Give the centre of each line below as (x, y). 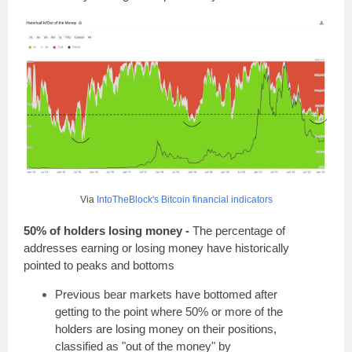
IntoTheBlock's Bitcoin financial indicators (184, 200)
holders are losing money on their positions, (166, 329)
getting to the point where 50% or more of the (169, 312)
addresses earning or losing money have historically (156, 248)
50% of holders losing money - (106, 231)
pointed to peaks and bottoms (99, 265)
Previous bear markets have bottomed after (166, 294)
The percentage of (239, 231)
